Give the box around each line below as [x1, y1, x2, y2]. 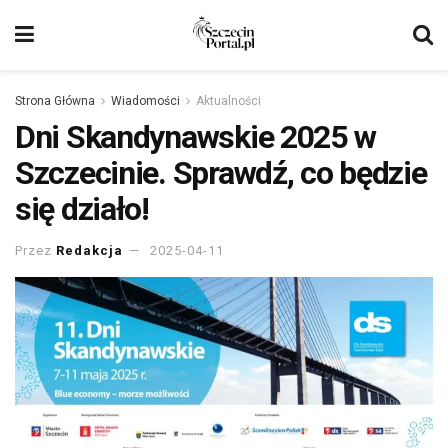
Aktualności [196, 94, 261, 108]
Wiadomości [111, 94, 180, 108]
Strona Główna [15, 94, 95, 108]
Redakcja [56, 242, 123, 258]
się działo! [15, 190, 149, 228]
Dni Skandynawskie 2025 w [15, 118, 376, 156]
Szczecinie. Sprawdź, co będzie [15, 154, 427, 192]
